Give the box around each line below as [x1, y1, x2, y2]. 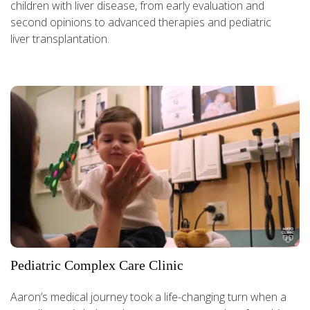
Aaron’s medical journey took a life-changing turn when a [10, 289, 286, 305]
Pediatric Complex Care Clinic [10, 257, 183, 273]
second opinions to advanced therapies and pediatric [10, 14, 271, 30]
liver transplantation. [10, 30, 109, 46]
